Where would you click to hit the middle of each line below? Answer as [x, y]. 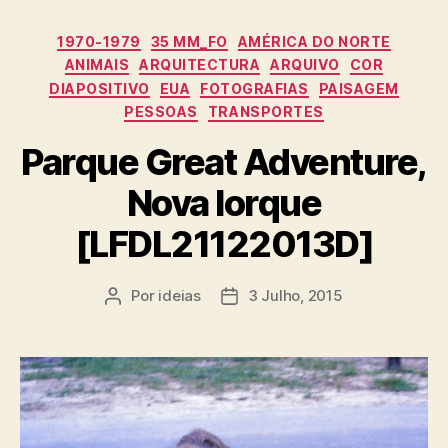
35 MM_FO [189, 41]
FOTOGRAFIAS [254, 88]
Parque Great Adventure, [224, 161]
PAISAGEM [358, 88]
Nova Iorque [224, 202]
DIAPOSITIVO [99, 88]
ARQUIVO [305, 65]
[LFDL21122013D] [224, 243]
